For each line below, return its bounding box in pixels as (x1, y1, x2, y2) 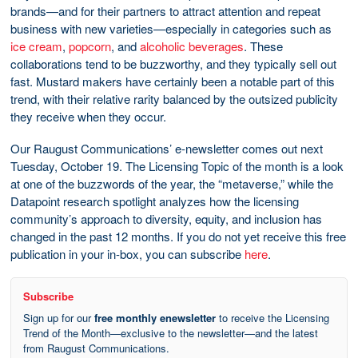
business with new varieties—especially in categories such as (10, 19, 332, 37)
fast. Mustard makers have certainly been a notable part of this (10, 72, 335, 89)
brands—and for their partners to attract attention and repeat (10, 2, 320, 19)
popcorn (69, 37, 111, 54)
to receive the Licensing (216, 309, 329, 325)
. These (244, 37, 283, 54)
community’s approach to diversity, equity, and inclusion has (10, 209, 322, 227)
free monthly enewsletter (94, 309, 216, 325)
